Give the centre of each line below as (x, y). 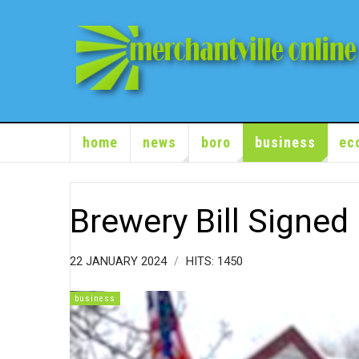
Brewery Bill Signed (209, 221)
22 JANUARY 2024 (120, 261)
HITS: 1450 (214, 261)
